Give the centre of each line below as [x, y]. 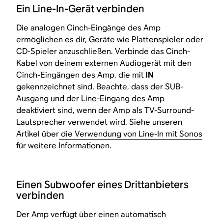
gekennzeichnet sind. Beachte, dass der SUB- [100, 87]
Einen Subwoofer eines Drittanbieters [103, 185]
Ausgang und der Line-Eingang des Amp [91, 99]
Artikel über [38, 134]
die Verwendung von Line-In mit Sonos [131, 134]
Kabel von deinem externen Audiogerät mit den [104, 63]
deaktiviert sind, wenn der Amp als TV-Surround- [105, 110]
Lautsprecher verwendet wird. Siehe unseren [99, 122]
